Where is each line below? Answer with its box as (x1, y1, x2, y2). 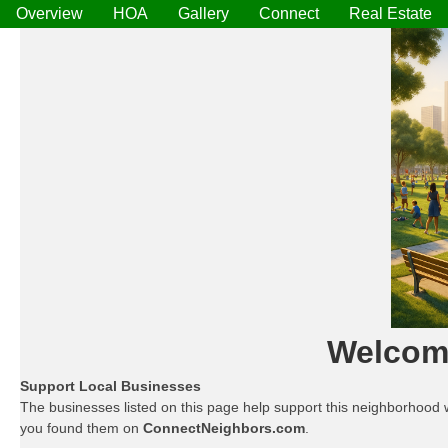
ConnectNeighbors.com (143, 420, 305, 436)
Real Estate (349, 5, 432, 22)
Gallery (178, 5, 229, 22)
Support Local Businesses (20, 378, 201, 394)
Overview (16, 5, 83, 22)
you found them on (20, 420, 143, 436)
